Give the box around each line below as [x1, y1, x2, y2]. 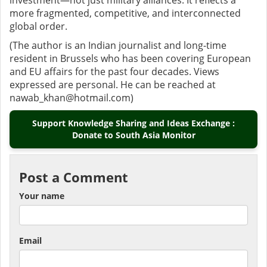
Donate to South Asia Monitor [72, 129, 195, 141]
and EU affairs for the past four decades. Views [10, 65, 219, 79]
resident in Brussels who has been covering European [10, 52, 251, 66]
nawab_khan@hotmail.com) [10, 91, 133, 105]
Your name [19, 190, 64, 202]
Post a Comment [19, 168, 128, 187]
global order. [10, 20, 67, 33]
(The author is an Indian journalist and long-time [10, 39, 226, 52]
